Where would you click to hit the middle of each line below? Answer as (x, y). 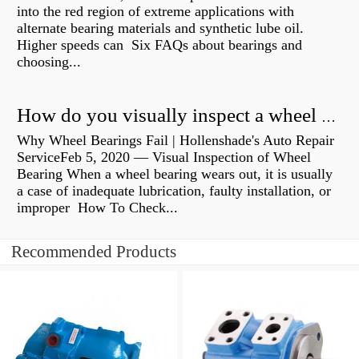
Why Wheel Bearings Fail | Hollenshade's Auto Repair (175, 141)
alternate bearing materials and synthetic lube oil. (160, 28)
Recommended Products (94, 252)
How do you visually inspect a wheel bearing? (329, 117)
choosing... (49, 62)
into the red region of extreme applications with (155, 12)
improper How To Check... (97, 208)
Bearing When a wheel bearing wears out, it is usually (175, 174)
